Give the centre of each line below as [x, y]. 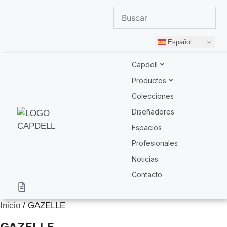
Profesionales [155, 143]
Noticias [145, 159]
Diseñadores [153, 111]
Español [179, 42]
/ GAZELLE [43, 205]
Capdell [145, 64]
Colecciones [153, 96]
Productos [149, 80]
